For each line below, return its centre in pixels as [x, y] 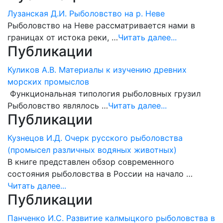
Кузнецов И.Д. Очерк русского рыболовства [95, 138]
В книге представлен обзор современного [91, 162]
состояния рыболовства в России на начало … [100, 174]
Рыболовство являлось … [58, 106]
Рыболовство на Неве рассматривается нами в [101, 25]
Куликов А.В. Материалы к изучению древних [97, 70]
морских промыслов [48, 82]
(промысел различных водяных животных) [92, 150]
